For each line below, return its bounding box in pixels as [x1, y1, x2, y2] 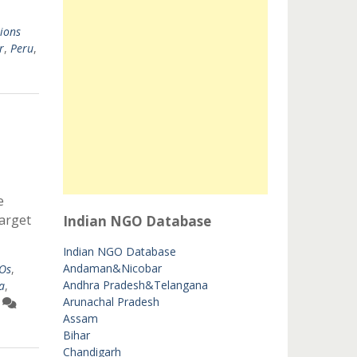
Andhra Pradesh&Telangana [62, 277, 208, 292]
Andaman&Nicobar [62, 261, 162, 276]
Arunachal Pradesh [62, 294, 159, 309]
